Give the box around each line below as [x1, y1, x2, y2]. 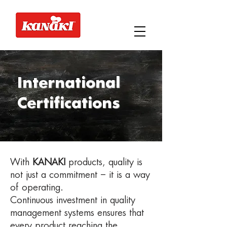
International [17, 77, 120, 91]
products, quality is [65, 158, 142, 167]
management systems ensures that [10, 209, 144, 218]
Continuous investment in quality [10, 196, 135, 205]
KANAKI [32, 158, 65, 167]
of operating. [10, 183, 63, 193]
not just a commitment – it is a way [10, 171, 150, 180]
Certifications [17, 97, 120, 111]
